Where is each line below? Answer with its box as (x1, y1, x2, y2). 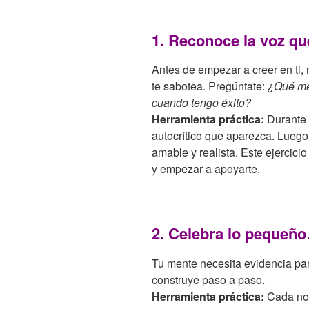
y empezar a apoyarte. (152, 161, 260, 177)
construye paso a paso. (152, 271, 265, 288)
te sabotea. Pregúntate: (152, 78, 268, 94)
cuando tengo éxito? (152, 94, 251, 111)
